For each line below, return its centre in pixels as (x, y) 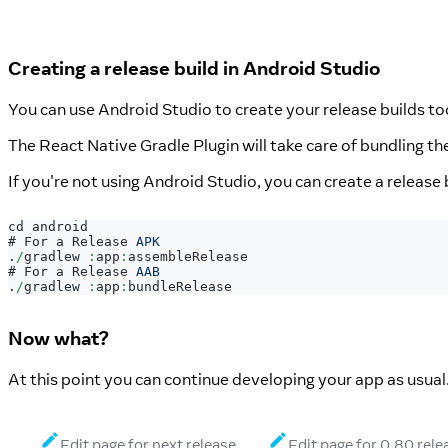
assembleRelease (188, 257)
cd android (48, 227)
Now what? (58, 338)
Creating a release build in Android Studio (194, 67)
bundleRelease (180, 287)
